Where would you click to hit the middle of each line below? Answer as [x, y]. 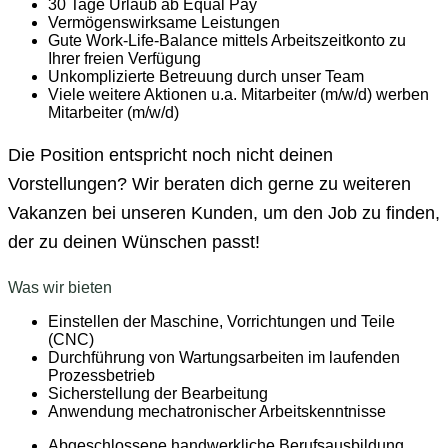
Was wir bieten [60, 288]
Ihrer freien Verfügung [126, 58]
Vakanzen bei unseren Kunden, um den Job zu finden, [224, 213]
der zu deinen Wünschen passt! [139, 242]
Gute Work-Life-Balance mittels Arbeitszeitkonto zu [227, 40]
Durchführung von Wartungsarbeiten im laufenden [224, 358]
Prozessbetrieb [101, 376]
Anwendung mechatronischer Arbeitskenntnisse [217, 412]
